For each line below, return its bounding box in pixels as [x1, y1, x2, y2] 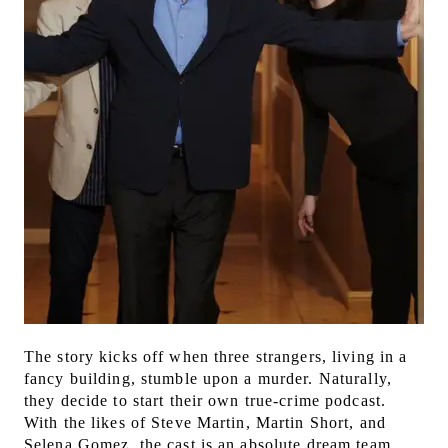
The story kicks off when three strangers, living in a [24, 348, 408, 366]
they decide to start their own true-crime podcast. [24, 392, 386, 410]
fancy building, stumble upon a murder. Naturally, [24, 370, 392, 388]
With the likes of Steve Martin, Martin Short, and [24, 414, 386, 432]
